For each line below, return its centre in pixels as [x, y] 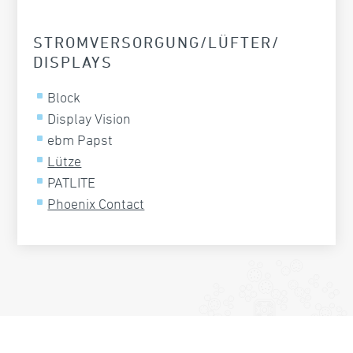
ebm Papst [80, 140]
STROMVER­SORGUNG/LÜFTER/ [157, 43]
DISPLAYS [73, 62]
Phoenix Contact [96, 204]
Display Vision [89, 119]
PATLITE [72, 182]
